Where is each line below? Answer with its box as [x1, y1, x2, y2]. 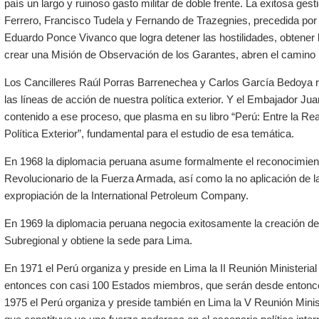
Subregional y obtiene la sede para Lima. [4, 234, 192, 247]
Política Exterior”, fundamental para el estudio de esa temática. [4, 127, 294, 140]
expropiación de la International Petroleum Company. [4, 189, 249, 202]
